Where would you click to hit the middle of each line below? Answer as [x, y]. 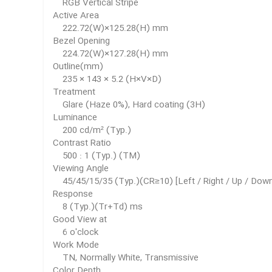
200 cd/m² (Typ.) [92, 131]
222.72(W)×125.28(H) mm [110, 29]
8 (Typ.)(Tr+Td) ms [98, 207]
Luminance [75, 118]
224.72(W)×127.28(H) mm [110, 54]
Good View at [80, 220]
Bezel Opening [81, 41]
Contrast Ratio [82, 143]
